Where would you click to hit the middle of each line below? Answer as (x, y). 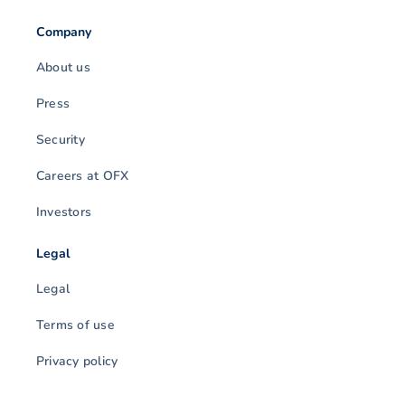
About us (63, 68)
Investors (64, 212)
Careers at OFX (83, 176)
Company (64, 33)
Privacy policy (77, 362)
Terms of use (75, 325)
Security (61, 140)
